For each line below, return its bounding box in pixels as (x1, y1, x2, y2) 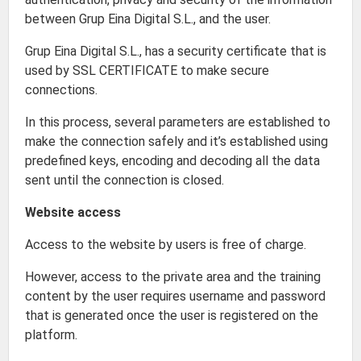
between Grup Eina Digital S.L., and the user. (25, 11, 271, 27)
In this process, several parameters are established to (25, 114, 330, 130)
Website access (25, 205, 121, 220)
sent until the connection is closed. (25, 172, 224, 188)
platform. (25, 327, 77, 342)
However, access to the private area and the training (25, 269, 321, 284)
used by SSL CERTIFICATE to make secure (25, 63, 269, 78)
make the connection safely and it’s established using (25, 134, 328, 149)
